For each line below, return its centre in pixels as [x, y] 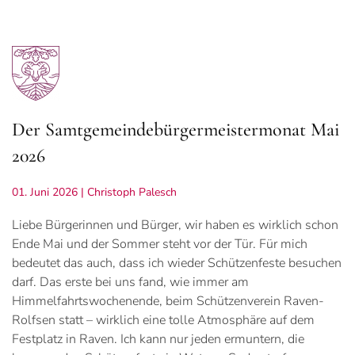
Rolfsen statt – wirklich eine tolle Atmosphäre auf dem [163, 321]
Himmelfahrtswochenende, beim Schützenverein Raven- [168, 302]
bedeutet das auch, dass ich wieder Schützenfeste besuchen [177, 263]
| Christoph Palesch [127, 193]
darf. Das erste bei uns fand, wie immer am [130, 282]
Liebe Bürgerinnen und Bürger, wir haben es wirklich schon [175, 225]
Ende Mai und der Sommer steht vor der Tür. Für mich [160, 244]
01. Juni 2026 [45, 193]
